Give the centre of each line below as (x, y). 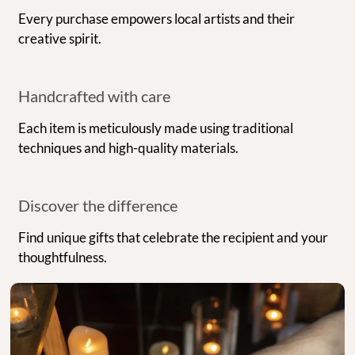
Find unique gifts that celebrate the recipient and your (174, 237)
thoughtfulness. (63, 257)
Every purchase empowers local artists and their (157, 18)
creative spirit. (60, 38)
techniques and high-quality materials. (129, 147)
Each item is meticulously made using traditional (156, 128)
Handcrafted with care (95, 95)
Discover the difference (98, 205)
